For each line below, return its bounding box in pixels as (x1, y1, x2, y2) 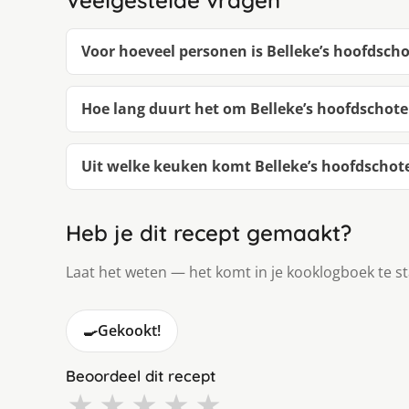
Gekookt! (98, 320, 161, 341)
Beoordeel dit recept (66, 365, 215, 385)
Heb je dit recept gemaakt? (66, 218, 351, 246)
